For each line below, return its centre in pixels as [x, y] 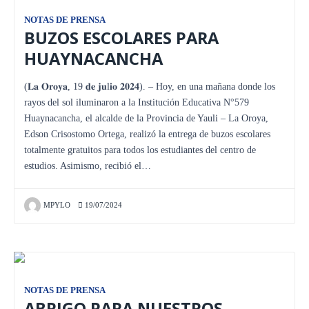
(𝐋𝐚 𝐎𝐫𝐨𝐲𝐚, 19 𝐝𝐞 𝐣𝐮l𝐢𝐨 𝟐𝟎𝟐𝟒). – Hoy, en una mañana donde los [150, 86]
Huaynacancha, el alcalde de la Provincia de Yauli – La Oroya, [146, 118]
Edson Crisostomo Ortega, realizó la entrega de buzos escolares [147, 134]
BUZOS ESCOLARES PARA [121, 38]
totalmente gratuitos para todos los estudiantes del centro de [140, 150]
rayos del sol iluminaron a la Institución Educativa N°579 [137, 102]
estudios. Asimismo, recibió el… [88, 166]
